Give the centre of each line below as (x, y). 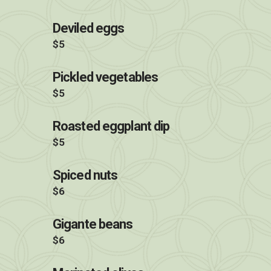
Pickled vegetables (106, 77)
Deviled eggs (89, 28)
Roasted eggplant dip (111, 126)
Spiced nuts (85, 175)
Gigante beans (93, 224)
